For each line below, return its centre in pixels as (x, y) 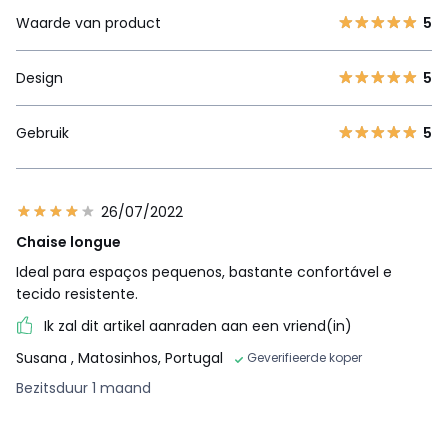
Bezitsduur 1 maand (83, 388)
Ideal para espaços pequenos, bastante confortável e (204, 272)
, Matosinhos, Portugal (147, 358)
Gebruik (42, 133)
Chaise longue (68, 242)
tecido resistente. (77, 294)
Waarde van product (88, 23)
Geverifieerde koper (304, 358)
